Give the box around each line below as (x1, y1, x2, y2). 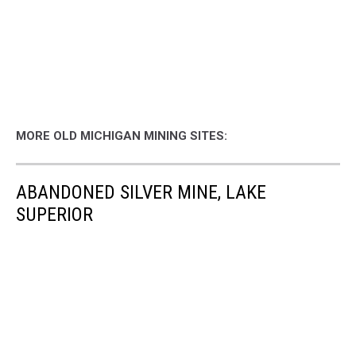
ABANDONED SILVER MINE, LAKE (16, 180, 266, 203)
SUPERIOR (16, 203, 93, 226)
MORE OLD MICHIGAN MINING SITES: (16, 128, 227, 143)
